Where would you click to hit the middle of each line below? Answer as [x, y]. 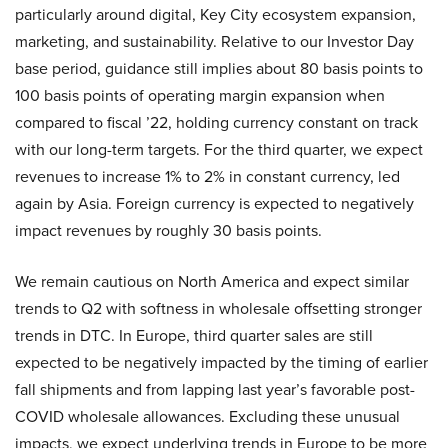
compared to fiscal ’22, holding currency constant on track [216, 122]
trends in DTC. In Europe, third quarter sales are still [194, 335]
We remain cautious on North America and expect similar [212, 281]
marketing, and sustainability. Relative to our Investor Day [214, 41]
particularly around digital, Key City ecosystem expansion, [215, 14]
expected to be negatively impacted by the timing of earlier [221, 362]
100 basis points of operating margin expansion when [200, 95]
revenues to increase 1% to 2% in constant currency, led [207, 176]
